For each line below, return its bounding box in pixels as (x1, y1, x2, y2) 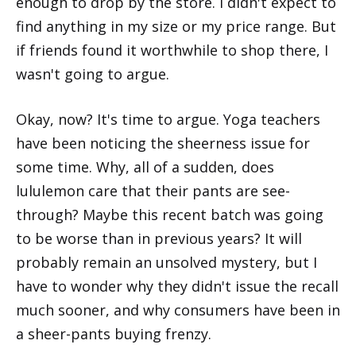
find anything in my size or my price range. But (16, 16, 336, 36)
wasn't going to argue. (16, 64, 169, 83)
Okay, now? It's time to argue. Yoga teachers (16, 109, 320, 129)
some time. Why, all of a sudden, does (16, 157, 274, 176)
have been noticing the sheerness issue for (16, 133, 310, 153)
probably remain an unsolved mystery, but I (16, 252, 317, 272)
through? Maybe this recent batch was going (16, 204, 323, 224)
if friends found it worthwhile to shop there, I (16, 40, 328, 60)
